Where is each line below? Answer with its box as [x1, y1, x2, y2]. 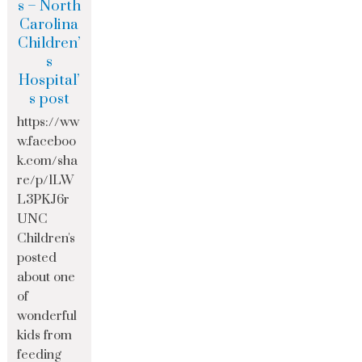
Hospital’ [18, 71, 80, 90]
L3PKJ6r [17, 192, 70, 208]
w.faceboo [17, 133, 77, 150]
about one [17, 269, 76, 286]
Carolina [19, 15, 79, 35]
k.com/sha [17, 153, 78, 170]
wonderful [17, 308, 78, 325]
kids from [17, 327, 73, 344]
